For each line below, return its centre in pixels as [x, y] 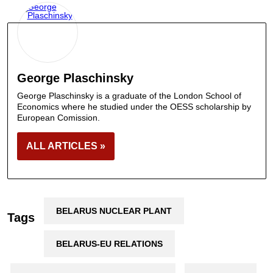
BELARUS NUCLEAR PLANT [114, 211]
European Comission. [58, 118]
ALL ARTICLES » [66, 146]
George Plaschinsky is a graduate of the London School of [129, 96]
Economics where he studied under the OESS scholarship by [134, 107]
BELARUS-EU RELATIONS [109, 244]
